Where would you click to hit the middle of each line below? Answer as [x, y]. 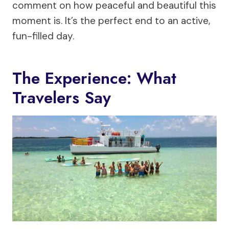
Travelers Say [62, 97]
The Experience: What [94, 78]
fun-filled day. [43, 36]
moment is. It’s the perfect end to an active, [111, 20]
